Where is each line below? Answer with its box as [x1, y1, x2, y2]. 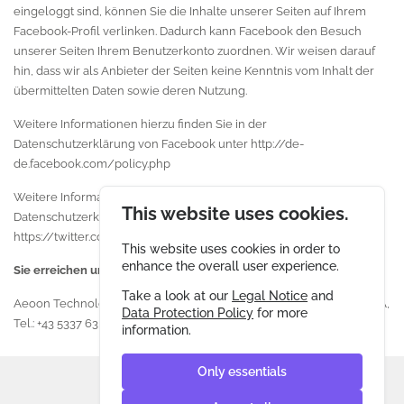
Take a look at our [122, 289, 233, 304]
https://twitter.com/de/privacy [14, 230, 182, 243]
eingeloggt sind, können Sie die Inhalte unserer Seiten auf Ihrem [14, 5, 366, 18]
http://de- [251, 137, 304, 151]
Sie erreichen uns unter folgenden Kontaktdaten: [14, 263, 287, 277]
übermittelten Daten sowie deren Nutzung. [14, 84, 247, 97]
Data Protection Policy [122, 306, 254, 321]
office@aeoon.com [164, 317, 265, 330]
